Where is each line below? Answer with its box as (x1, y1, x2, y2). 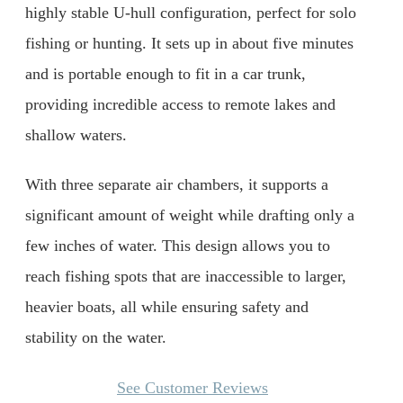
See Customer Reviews (117, 378, 268, 397)
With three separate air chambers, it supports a (25, 175, 328, 194)
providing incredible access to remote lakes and (25, 94, 336, 113)
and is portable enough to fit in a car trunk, (25, 64, 306, 83)
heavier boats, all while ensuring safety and (25, 298, 309, 317)
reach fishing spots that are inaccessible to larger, (25, 267, 346, 286)
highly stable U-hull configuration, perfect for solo (25, 3, 356, 22)
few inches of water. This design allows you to (25, 237, 330, 255)
